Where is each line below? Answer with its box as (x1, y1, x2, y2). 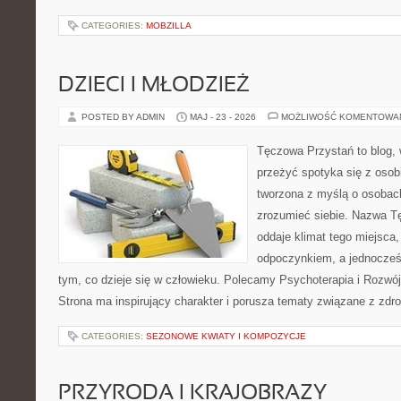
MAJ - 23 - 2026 (190, 112, 256, 122)
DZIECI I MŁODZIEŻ (58, 76, 250, 96)
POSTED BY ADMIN (81, 112, 167, 122)
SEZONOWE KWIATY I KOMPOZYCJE (146, 331, 306, 341)
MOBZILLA (146, 21, 192, 30)
